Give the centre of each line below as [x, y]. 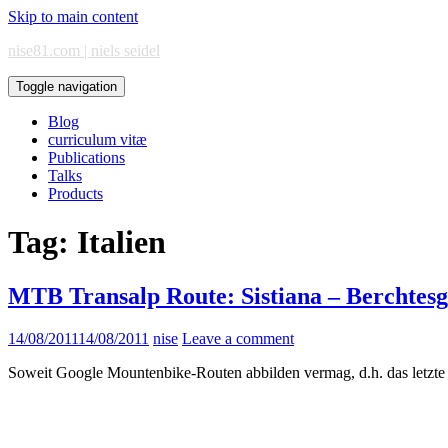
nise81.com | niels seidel [84, 50]
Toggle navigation [66, 86]
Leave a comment [238, 338]
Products [75, 193]
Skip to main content [73, 16]
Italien [121, 242]
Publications [86, 157]
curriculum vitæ [97, 139]
